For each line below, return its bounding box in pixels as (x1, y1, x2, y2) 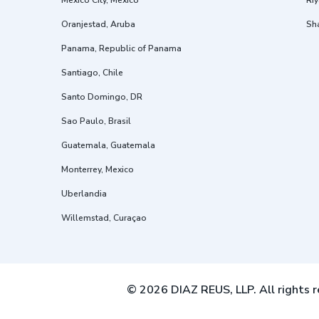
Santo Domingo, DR (61, 91, 142, 103)
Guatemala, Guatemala (61, 140, 155, 151)
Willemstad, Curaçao (61, 212, 147, 224)
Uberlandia (61, 188, 107, 199)
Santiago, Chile (61, 67, 123, 78)
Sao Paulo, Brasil (61, 115, 131, 127)
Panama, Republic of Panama (61, 43, 182, 54)
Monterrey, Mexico (61, 164, 134, 175)
